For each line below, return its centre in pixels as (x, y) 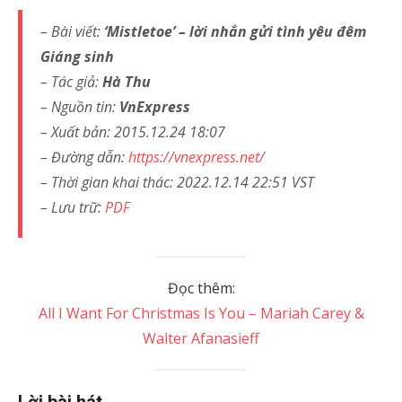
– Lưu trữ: (73, 207)
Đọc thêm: (201, 288)
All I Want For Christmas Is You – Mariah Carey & (201, 313)
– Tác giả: (71, 82)
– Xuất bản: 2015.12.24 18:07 (133, 132)
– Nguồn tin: (80, 107)
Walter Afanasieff (201, 338)
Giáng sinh (77, 57)
